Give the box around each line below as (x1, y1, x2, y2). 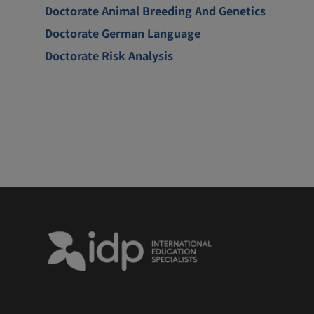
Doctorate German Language (45, 24, 200, 41)
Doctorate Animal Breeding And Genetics (45, 1, 266, 19)
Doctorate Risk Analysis (45, 46, 173, 64)
